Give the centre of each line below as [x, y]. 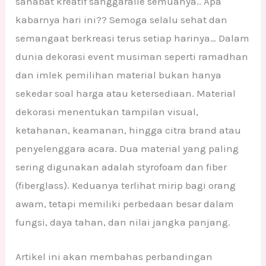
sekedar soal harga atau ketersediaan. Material [126, 93]
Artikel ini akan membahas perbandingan [114, 257]
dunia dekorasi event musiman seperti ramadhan [132, 56]
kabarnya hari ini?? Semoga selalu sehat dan [122, 20]
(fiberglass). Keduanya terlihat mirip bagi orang [126, 185]
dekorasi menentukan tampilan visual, [107, 112]
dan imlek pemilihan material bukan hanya [119, 75]
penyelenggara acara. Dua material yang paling [127, 148]
